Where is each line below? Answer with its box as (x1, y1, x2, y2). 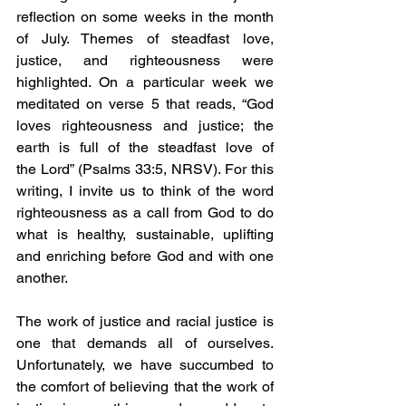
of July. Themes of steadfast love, (16, 29, 274, 47)
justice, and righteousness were (16, 51, 274, 69)
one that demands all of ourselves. (16, 333, 274, 352)
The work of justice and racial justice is (16, 312, 274, 330)
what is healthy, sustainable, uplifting (16, 225, 274, 243)
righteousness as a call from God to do (16, 203, 274, 221)
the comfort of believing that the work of (16, 377, 274, 395)
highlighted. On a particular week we (16, 72, 274, 91)
